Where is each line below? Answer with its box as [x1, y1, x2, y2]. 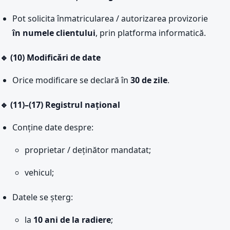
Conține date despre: [12, 122, 93, 133]
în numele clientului [12, 27, 95, 39]
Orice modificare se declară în [12, 74, 130, 86]
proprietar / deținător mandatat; [25, 144, 151, 156]
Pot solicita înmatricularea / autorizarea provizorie [12, 13, 208, 24]
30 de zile [130, 74, 167, 86]
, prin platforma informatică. [95, 27, 206, 39]
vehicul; [25, 167, 54, 178]
